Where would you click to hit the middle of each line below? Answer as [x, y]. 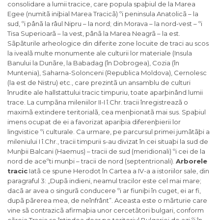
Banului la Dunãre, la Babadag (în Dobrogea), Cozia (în [93, 63]
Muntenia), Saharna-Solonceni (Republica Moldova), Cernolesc [107, 73]
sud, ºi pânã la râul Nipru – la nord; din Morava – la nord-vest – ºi [105, 24]
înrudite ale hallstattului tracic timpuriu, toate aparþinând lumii [105, 93]
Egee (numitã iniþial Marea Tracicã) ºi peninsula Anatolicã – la [103, 14]
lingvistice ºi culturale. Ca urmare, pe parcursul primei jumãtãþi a [109, 132]
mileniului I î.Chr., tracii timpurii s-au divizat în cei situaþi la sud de [108, 142]
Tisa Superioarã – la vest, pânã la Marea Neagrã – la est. [94, 34]
